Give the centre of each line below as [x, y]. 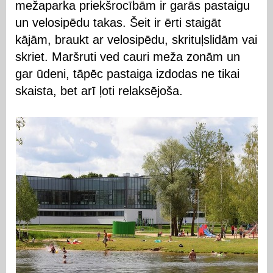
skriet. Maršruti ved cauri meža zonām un [128, 57]
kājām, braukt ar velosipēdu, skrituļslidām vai [136, 40]
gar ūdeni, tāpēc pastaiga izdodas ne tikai [127, 74]
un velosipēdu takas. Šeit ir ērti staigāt [118, 23]
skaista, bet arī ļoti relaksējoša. [99, 91]
